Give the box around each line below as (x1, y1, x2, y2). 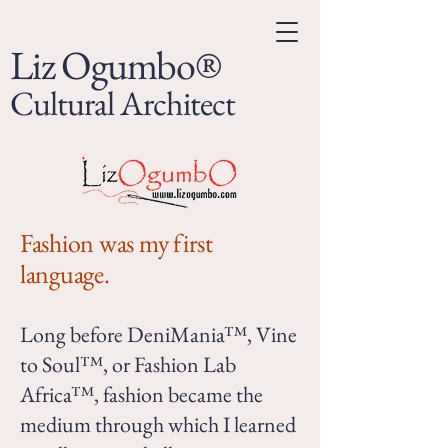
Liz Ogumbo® (10, 39, 221, 91)
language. (20, 257, 110, 291)
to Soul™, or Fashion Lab (20, 350, 236, 379)
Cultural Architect (10, 81, 235, 125)
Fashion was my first (20, 226, 213, 260)
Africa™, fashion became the (20, 380, 263, 409)
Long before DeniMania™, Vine (20, 320, 297, 349)
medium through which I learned (20, 410, 296, 439)
